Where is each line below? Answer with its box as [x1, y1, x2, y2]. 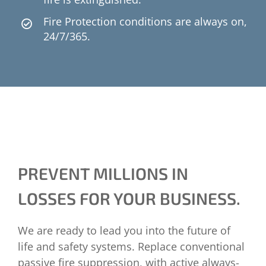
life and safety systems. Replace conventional [18, 239, 245, 254]
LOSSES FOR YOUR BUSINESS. [18, 188, 240, 208]
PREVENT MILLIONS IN [18, 163, 188, 183]
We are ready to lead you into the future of [18, 223, 230, 237]
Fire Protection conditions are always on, [43, 14, 248, 29]
